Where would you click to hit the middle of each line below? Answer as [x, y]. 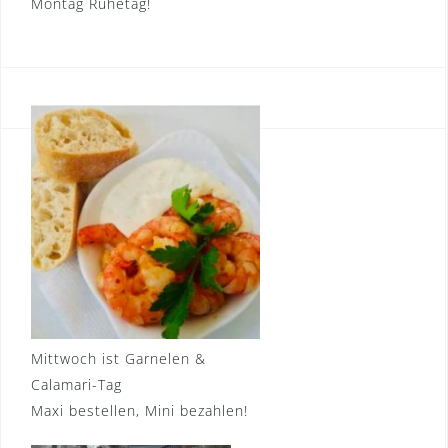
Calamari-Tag [76, 385]
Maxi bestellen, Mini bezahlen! [139, 411]
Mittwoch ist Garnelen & [118, 359]
